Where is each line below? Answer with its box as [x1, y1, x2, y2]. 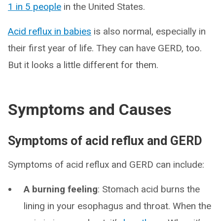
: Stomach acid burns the [98, 184, 200, 195]
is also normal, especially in [91, 26, 206, 37]
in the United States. [61, 1, 145, 13]
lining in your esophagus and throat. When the [24, 200, 211, 212]
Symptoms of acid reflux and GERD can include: [8, 159, 204, 171]
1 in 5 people [8, 1, 61, 13]
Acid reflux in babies [8, 26, 91, 37]
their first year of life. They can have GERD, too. [8, 42, 202, 54]
